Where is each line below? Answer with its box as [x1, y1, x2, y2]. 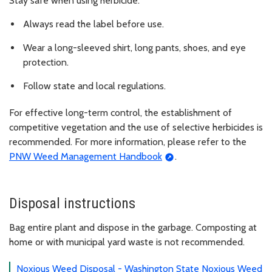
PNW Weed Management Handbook [9, 150, 162, 162]
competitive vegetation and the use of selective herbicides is [9, 121, 263, 133]
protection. [23, 56, 71, 68]
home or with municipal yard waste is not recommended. [9, 236, 245, 248]
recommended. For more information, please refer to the [9, 135, 246, 148]
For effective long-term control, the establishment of [9, 106, 232, 118]
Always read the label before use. [23, 18, 166, 30]
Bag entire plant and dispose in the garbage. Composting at [9, 221, 257, 233]
